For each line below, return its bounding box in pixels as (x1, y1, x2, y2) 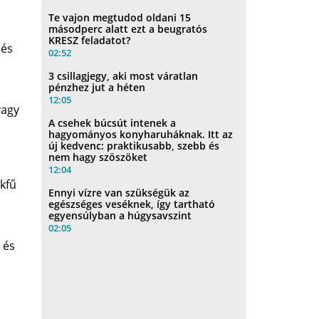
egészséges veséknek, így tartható (48, 197, 216, 211)
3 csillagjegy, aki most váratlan (48, 68, 199, 83)
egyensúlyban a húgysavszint (48, 208, 192, 222)
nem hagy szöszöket (48, 150, 148, 164)
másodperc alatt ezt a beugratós (48, 21, 208, 36)
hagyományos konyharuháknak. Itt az (48, 127, 234, 141)
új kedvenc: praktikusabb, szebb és (48, 138, 220, 152)
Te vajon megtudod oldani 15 (48, 10, 192, 24)
